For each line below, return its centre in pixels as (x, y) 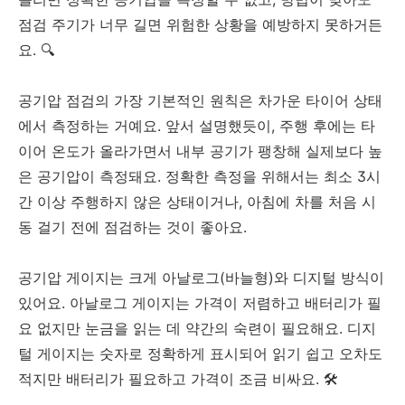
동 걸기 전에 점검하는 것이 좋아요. (132, 226)
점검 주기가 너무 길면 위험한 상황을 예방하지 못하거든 (200, 24)
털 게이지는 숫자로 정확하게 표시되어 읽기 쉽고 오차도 (200, 353)
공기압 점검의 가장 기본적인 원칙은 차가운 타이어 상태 (200, 100)
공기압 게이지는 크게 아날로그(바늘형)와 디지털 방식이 (201, 277)
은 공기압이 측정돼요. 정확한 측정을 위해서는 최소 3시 (199, 176)
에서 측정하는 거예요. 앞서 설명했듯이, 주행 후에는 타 (197, 125)
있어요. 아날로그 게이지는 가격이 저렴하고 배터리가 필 (200, 302)
